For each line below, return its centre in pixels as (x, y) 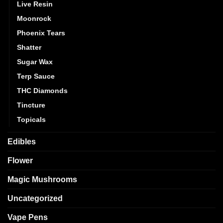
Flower (20, 160)
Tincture (31, 105)
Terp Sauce (36, 76)
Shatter (29, 47)
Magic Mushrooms (42, 179)
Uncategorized (35, 198)
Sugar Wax (35, 61)
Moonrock (34, 18)
